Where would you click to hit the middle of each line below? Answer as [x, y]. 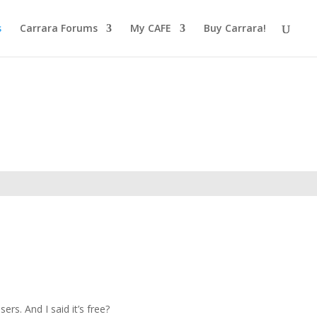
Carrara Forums [59, 28]
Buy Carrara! [235, 28]
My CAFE [151, 28]
